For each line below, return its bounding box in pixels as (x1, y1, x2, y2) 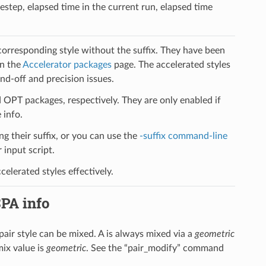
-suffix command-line (139, 131, 227, 141)
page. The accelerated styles (111, 59, 230, 69)
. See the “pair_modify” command (85, 243, 224, 253)
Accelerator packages (22, 59, 112, 69)
